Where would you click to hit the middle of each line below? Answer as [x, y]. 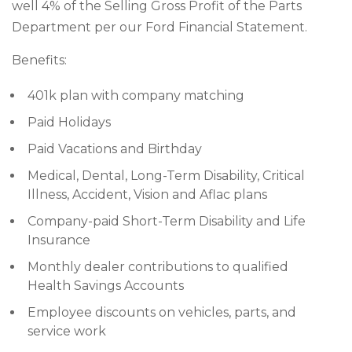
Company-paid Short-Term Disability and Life [167, 221]
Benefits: [39, 60]
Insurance [59, 240]
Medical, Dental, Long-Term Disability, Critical [166, 176]
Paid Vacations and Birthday [115, 149]
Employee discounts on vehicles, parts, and [162, 312]
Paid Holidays [69, 122]
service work [67, 331]
